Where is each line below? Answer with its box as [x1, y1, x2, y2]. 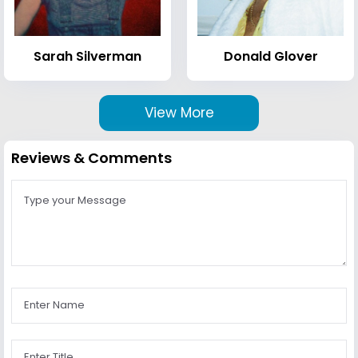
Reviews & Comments [11, 147, 172, 168]
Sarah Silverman [34, 46, 141, 66]
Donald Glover [223, 46, 318, 66]
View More [144, 102, 214, 122]
